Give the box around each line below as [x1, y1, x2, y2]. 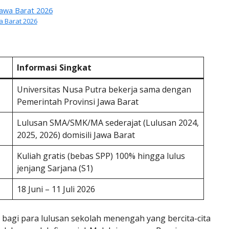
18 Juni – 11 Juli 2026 [17, 183, 95, 195]
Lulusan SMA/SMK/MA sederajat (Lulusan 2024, [17, 117, 199, 128]
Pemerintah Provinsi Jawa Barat [17, 96, 139, 107]
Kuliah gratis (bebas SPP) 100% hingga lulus [17, 150, 185, 162]
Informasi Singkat [17, 61, 91, 73]
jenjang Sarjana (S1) [17, 162, 93, 174]
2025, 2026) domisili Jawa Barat [17, 129, 135, 141]
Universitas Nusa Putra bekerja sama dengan [17, 83, 191, 95]
